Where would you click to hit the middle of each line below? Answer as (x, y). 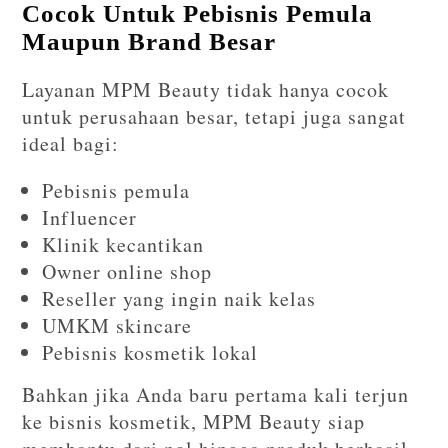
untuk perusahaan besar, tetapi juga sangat (214, 117)
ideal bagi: (71, 144)
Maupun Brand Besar (149, 42)
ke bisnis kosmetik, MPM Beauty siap (194, 422)
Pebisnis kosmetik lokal (150, 353)
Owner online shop (127, 272)
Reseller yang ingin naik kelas (179, 299)
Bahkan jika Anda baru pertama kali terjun (216, 395)
